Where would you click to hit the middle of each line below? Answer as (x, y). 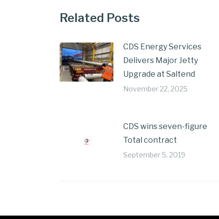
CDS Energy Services (162, 47)
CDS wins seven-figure (165, 126)
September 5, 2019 (154, 155)
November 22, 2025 (155, 89)
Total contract (150, 140)
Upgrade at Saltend (159, 74)
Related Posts (100, 18)
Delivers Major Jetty (161, 60)
